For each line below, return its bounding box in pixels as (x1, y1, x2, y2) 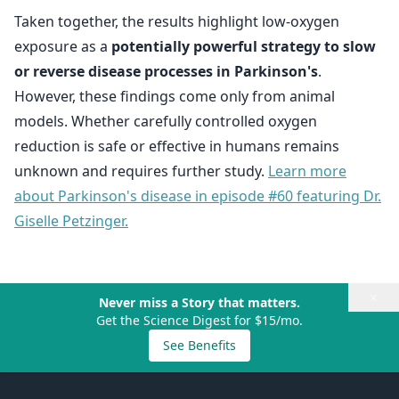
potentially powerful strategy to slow (111, 37, 376, 56)
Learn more (268, 161, 346, 181)
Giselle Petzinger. (14, 211, 128, 231)
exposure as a (14, 37, 111, 56)
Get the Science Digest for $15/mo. (96, 312, 303, 329)
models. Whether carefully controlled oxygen (14, 111, 317, 131)
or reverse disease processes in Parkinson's (14, 61, 318, 81)
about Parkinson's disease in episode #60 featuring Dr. (14, 186, 381, 206)
